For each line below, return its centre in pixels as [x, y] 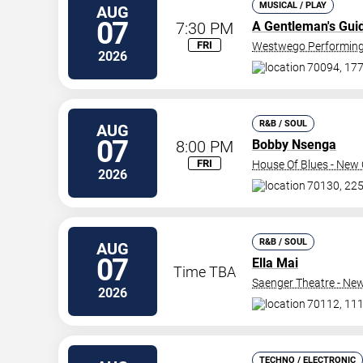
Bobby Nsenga [294, 145]
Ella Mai [275, 263]
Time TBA [205, 271]
